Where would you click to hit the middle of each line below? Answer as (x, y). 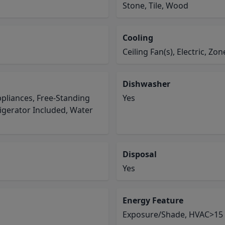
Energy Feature (153, 200)
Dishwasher (146, 84)
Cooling (138, 38)
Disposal (140, 154)
